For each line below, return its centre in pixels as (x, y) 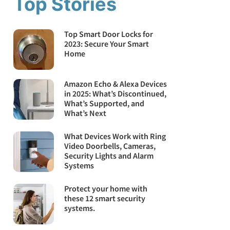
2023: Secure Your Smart (107, 44)
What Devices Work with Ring (115, 136)
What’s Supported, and (104, 103)
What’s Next (85, 113)
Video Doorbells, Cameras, (110, 146)
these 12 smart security (105, 198)
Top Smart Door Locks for (109, 34)
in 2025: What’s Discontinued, (116, 94)
